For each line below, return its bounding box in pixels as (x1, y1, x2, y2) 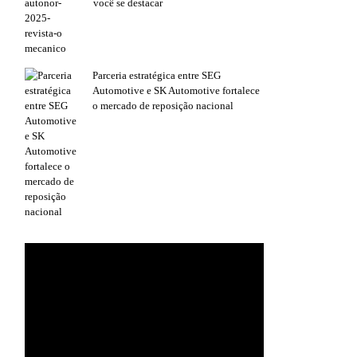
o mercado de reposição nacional (92, 100, 233, 112)
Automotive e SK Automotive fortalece (92, 84, 260, 97)
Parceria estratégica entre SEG (92, 69, 221, 82)
